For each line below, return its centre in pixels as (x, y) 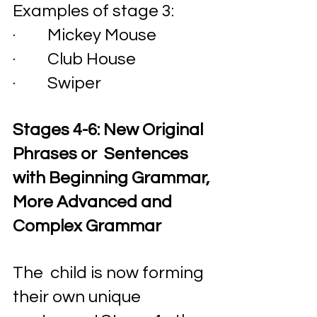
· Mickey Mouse (85, 35)
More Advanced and (94, 202)
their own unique (79, 297)
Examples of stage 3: (93, 11)
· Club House (74, 59)
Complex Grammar (87, 226)
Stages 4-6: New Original (110, 130)
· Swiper (59, 83)
